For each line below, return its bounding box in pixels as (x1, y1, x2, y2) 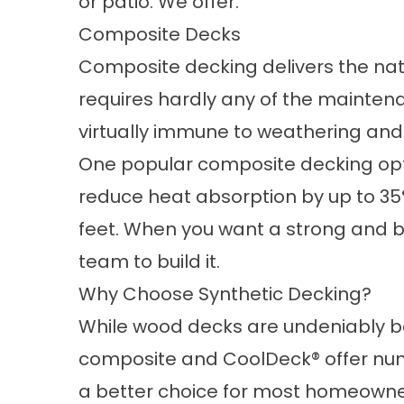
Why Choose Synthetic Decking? (78, 281, 372, 307)
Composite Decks (78, 22, 241, 47)
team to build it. (78, 249, 220, 274)
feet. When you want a (78, 216, 286, 242)
